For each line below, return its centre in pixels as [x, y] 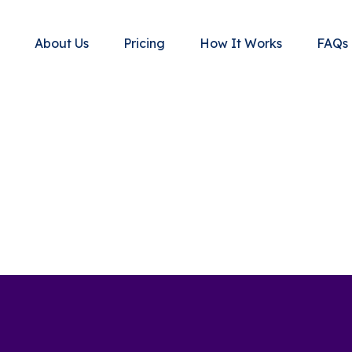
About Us [61, 43]
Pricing [144, 43]
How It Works [240, 43]
